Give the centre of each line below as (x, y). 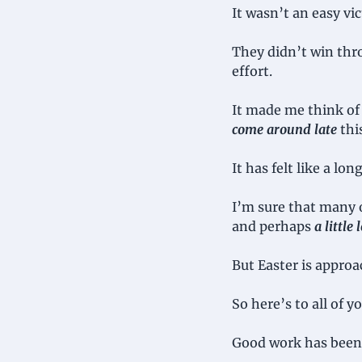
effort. (252, 71)
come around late (284, 129)
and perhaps (273, 226)
